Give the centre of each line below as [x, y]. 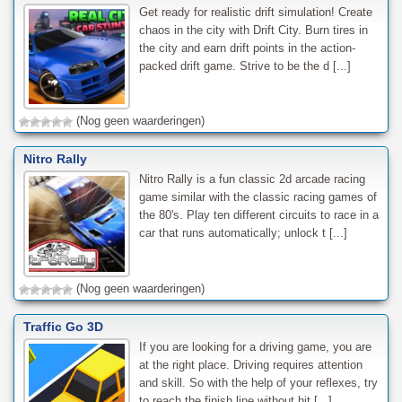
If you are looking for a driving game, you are [255, 347]
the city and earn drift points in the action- [247, 48]
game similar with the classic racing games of [258, 197]
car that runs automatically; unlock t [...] [243, 233]
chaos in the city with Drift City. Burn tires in [253, 30]
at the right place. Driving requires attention [250, 365]
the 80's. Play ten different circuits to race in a [258, 215]
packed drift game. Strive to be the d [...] [245, 66]
